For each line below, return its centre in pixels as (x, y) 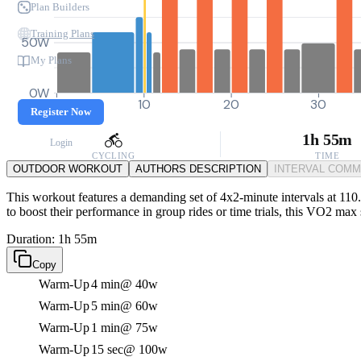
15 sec (107, 349)
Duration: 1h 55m (52, 239)
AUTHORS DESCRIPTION (198, 169)
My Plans (51, 60)
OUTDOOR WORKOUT (68, 169)
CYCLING (114, 156)
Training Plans (62, 33)
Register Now (61, 112)
